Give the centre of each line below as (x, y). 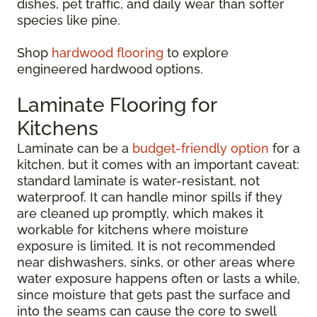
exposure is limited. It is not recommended (146, 246)
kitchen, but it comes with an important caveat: (158, 165)
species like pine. (69, 20)
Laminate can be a (75, 148)
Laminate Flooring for (117, 105)
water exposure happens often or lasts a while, (158, 278)
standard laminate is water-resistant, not (138, 181)
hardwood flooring (108, 53)
